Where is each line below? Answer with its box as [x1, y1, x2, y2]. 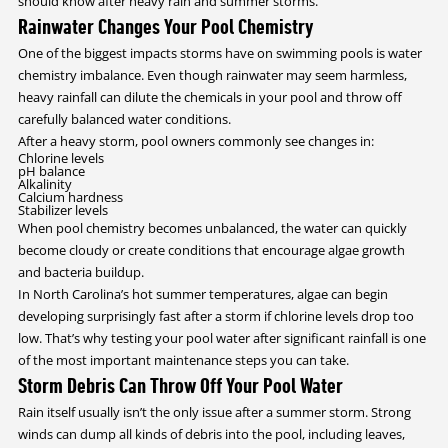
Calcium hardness [17, 187, 123, 206]
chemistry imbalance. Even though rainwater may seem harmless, [17, 65, 407, 84]
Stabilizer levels [17, 200, 108, 219]
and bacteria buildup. [17, 262, 144, 281]
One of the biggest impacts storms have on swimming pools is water [17, 43, 422, 62]
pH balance [17, 161, 85, 180]
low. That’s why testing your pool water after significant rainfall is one [17, 328, 426, 347]
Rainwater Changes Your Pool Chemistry [17, 13, 314, 39]
